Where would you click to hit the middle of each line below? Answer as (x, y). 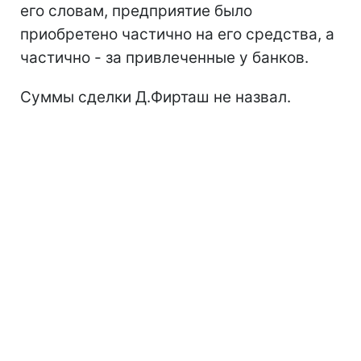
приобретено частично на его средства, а (177, 34)
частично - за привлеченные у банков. (164, 58)
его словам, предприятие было (136, 11)
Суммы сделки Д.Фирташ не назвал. (156, 97)
